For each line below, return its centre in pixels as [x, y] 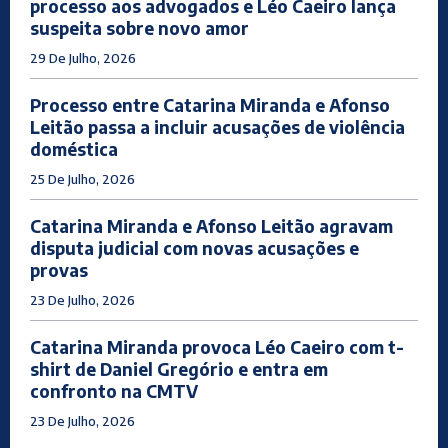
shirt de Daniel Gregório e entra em [179, 369]
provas [59, 270]
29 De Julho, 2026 [83, 58]
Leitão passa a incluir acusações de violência [217, 127]
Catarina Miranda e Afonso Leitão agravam [211, 226]
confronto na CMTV [114, 391]
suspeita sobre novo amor [139, 28]
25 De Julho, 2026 [82, 179]
